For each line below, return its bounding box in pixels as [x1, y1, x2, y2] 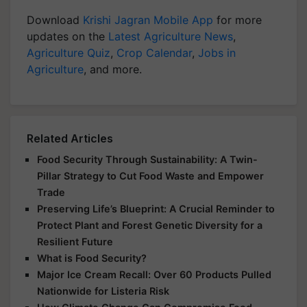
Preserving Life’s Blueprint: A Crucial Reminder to [37, 202, 275, 214]
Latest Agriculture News [108, 29, 233, 43]
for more [213, 12, 262, 27]
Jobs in [198, 45, 236, 60]
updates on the [27, 29, 108, 43]
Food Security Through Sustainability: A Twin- [37, 153, 258, 165]
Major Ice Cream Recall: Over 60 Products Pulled [37, 268, 271, 280]
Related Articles [27, 131, 113, 145]
